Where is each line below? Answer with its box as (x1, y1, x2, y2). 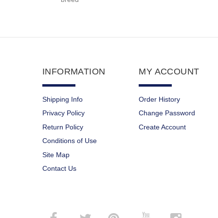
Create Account (139, 123, 186, 131)
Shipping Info (42, 95, 83, 103)
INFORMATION (42, 66, 106, 76)
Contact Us (42, 164, 76, 173)
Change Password (139, 109, 196, 117)
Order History (139, 95, 181, 103)
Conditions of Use (42, 137, 97, 145)
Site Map (42, 150, 70, 159)
